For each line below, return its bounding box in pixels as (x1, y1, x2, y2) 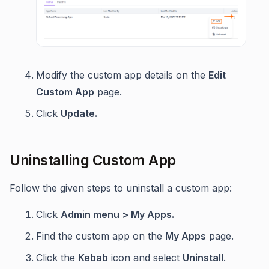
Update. (61, 107, 97, 120)
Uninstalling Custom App (10, 151, 176, 169)
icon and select (108, 252, 183, 264)
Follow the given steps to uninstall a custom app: (10, 182, 232, 195)
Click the (36, 252, 78, 264)
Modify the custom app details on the (36, 69, 208, 82)
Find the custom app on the (36, 230, 165, 243)
